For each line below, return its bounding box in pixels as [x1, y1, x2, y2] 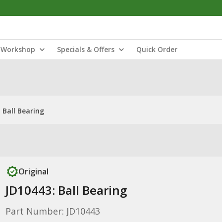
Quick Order [136, 45, 177, 54]
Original [18, 166, 49, 177]
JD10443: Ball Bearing [5, 182, 127, 198]
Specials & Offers [57, 45, 114, 54]
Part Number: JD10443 [5, 205, 100, 217]
